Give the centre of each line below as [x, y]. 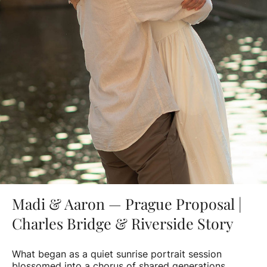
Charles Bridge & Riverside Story [123, 223]
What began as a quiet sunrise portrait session [117, 254]
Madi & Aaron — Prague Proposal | [127, 203]
